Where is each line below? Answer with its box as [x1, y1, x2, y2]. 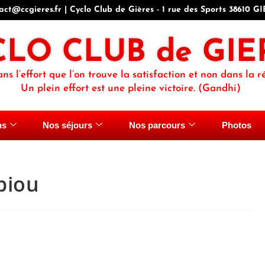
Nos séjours [43, 120, 93, 131]
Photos [221, 120, 251, 131]
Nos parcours [129, 120, 185, 131]
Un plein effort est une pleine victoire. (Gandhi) [20, 83, 241, 94]
